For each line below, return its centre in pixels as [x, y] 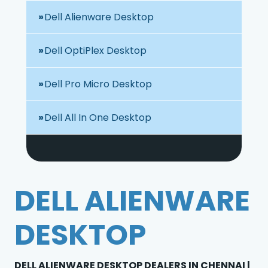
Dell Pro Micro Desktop [98, 84]
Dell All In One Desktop [98, 117]
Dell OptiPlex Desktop [95, 50]
